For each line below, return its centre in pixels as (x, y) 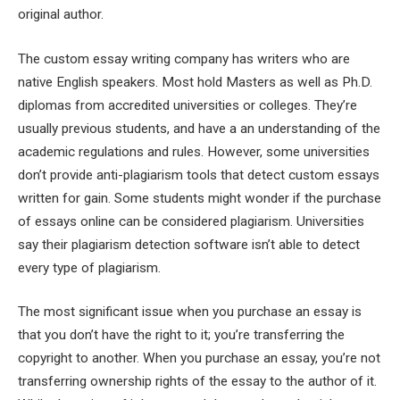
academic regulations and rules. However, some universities (194, 151)
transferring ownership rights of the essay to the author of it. (197, 382)
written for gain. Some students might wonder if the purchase (200, 198)
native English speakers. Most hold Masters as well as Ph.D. (195, 82)
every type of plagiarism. (89, 267)
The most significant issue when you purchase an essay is (190, 312)
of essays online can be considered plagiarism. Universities (191, 221)
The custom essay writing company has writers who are (184, 58)
